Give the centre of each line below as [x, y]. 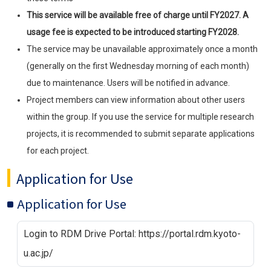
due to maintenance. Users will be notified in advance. [128, 83]
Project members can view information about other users [136, 100]
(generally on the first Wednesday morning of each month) [138, 66]
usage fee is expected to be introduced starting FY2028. [133, 32]
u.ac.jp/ [38, 253]
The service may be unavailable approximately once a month [142, 49]
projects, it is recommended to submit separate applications [141, 133]
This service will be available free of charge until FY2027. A [138, 15]
